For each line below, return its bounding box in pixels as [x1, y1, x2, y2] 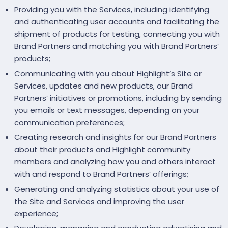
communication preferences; [14, 117, 125, 128]
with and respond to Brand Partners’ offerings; [14, 168, 188, 180]
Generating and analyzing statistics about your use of [14, 183, 219, 194]
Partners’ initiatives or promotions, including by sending [14, 92, 222, 103]
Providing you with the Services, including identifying [14, 4, 209, 15]
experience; [14, 208, 58, 219]
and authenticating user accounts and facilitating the [14, 16, 219, 27]
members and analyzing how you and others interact [14, 156, 216, 167]
